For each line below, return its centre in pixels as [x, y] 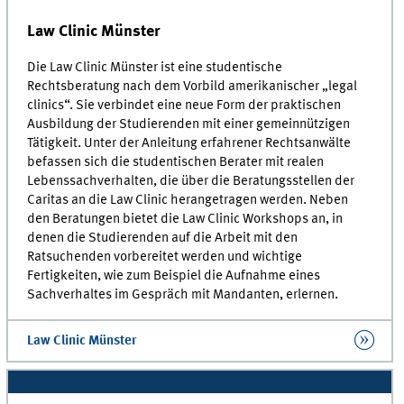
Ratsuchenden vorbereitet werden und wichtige [165, 257]
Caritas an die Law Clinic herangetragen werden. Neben [188, 201]
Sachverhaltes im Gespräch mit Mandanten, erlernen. [184, 295]
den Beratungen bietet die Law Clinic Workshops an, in [185, 220]
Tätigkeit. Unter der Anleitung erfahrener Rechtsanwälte [189, 144]
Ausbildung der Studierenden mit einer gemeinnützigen [189, 125]
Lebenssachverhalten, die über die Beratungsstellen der [191, 182]
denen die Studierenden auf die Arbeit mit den [163, 239]
